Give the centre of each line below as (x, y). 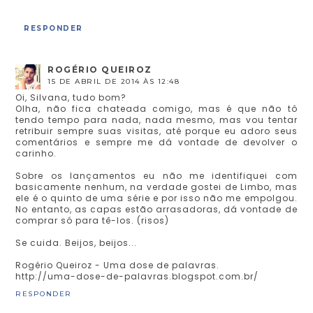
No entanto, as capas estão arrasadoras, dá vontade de (156, 209)
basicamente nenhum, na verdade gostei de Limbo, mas (156, 187)
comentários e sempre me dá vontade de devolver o (156, 142)
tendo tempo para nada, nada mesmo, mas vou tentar (156, 119)
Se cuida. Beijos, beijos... (77, 242)
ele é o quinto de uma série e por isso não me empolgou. (156, 198)
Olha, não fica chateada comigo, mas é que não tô (156, 108)
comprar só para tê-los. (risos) (93, 220)
